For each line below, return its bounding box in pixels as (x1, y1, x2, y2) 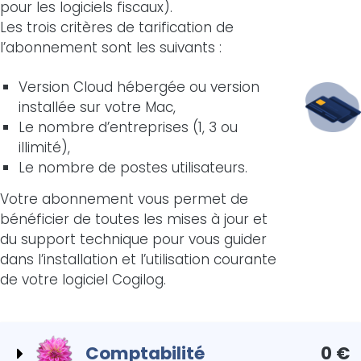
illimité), (19, 137, 71, 157)
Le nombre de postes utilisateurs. (19, 157, 248, 177)
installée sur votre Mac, (19, 97, 176, 117)
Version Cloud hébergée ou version (19, 77, 260, 97)
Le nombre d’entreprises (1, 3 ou (19, 117, 239, 137)
